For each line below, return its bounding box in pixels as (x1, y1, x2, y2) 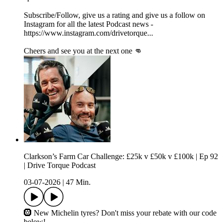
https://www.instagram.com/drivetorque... (24, 29, 153, 38)
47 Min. (66, 178, 91, 187)
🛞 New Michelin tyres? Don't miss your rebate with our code (24, 209, 217, 218)
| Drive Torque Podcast (24, 161, 96, 170)
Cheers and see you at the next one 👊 (24, 47, 142, 55)
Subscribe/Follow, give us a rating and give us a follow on (24, 11, 205, 20)
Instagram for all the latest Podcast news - (24, 20, 153, 29)
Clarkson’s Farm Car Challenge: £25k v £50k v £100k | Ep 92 (24, 152, 218, 161)
